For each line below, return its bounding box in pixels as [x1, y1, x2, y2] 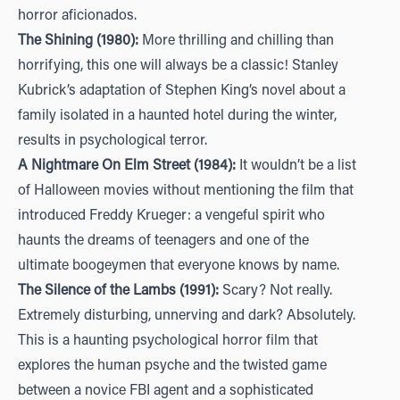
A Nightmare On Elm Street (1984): [18, 159, 236, 173]
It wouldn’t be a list [236, 159, 356, 173]
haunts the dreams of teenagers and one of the [18, 234, 309, 248]
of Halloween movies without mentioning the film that [18, 184, 354, 198]
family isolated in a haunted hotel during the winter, [18, 109, 337, 123]
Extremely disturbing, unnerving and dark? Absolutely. [18, 309, 355, 323]
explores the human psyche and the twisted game [18, 359, 327, 373]
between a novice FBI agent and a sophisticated [18, 384, 313, 398]
